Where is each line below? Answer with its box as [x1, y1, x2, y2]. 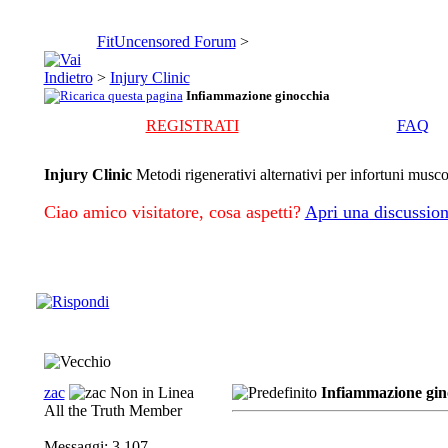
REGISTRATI [145, 117, 239, 134]
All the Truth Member [43, 402, 182, 419]
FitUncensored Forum [96, 33, 236, 50]
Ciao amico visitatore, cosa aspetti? [43, 202, 301, 222]
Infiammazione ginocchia [185, 88, 330, 103]
